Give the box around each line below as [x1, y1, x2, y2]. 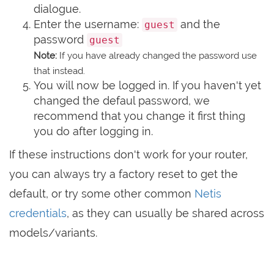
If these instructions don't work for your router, [9, 148, 248, 161]
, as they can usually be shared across [67, 207, 264, 220]
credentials [9, 207, 67, 220]
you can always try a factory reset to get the [9, 168, 238, 181]
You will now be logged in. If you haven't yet [34, 79, 261, 92]
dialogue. [34, 2, 81, 16]
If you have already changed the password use [57, 50, 257, 62]
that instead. [34, 65, 85, 77]
